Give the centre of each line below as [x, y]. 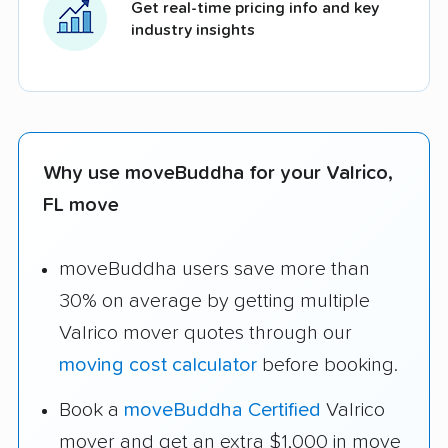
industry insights [193, 29]
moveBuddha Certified [222, 410]
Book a [91, 410]
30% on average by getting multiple [214, 301]
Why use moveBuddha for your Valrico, [218, 172]
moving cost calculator [158, 365]
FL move [81, 204]
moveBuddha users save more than [214, 269]
